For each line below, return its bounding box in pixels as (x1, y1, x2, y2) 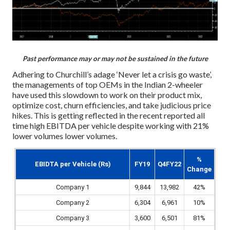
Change (187, 165, 212, 174)
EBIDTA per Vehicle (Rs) (34, 160, 111, 168)
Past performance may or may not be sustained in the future (22, 54, 208, 63)
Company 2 (56, 199, 89, 207)
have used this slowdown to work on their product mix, (12, 90, 202, 100)
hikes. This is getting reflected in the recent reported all (12, 110, 205, 121)
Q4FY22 (158, 160, 181, 168)
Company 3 (56, 214, 89, 222)
